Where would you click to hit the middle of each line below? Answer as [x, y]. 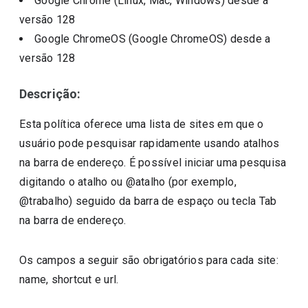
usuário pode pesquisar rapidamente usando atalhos [150, 143]
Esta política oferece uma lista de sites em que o [142, 124]
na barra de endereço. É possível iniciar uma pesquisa [153, 163]
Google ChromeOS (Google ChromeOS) [132, 39]
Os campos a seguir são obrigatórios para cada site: [149, 260]
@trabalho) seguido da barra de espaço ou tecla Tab [148, 201]
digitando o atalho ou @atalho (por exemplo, [128, 182]
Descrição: [50, 94]
